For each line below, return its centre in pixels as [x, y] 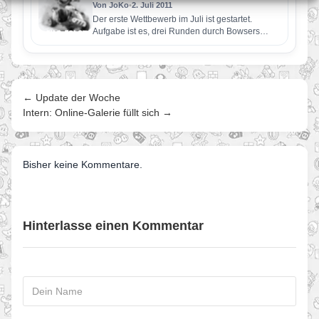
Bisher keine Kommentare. [83, 164]
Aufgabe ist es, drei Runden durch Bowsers [176, 31]
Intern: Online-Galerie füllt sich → [98, 113]
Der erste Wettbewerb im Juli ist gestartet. [172, 19]
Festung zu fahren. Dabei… [146, 43]
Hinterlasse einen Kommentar [113, 226]
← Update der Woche [72, 98]
